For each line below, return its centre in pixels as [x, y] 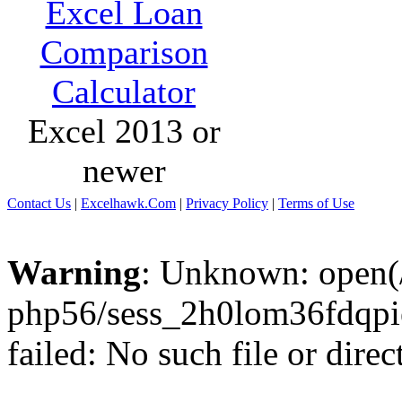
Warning [74, 272]
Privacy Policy [227, 203]
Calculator [124, 91]
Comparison [124, 52]
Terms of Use [316, 203]
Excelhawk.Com [128, 203]
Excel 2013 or [124, 131]
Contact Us [39, 203]
